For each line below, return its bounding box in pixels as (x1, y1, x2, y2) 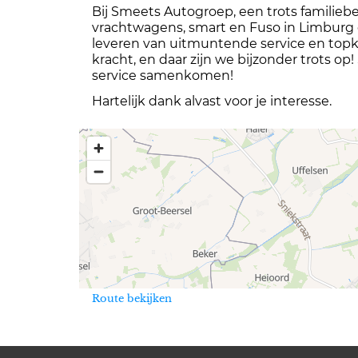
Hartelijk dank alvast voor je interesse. (92, 93, 332, 109)
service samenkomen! (92, 67, 233, 83)
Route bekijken (92, 291, 172, 305)
